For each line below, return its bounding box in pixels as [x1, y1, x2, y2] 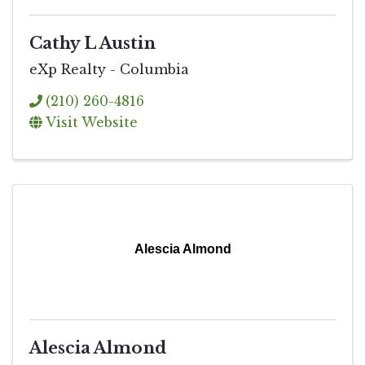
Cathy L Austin [29, 33, 156, 54]
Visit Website [46, 114, 138, 131]
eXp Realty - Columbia [29, 61, 189, 78]
